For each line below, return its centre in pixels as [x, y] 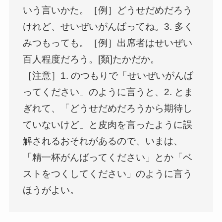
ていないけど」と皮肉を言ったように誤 [108, 124]
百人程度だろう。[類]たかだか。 [91, 59]
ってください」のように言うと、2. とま [108, 92]
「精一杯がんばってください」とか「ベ [108, 157]
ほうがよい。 [51, 190]
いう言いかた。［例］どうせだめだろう [108, 10]
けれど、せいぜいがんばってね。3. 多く [108, 26]
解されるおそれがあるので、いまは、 [103, 141]
